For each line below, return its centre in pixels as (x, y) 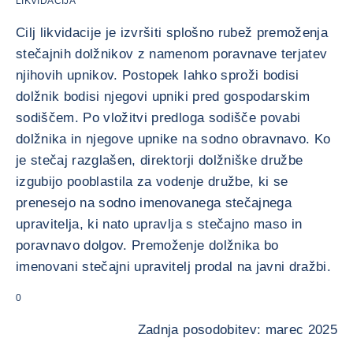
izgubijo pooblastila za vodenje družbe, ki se (152, 182)
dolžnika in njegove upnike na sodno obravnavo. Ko (173, 139)
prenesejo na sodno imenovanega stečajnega (154, 203)
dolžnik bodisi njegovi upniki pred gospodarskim (163, 97)
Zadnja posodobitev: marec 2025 (237, 330)
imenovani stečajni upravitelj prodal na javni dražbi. (174, 267)
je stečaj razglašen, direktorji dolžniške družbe (160, 160)
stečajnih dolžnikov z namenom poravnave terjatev (172, 54)
